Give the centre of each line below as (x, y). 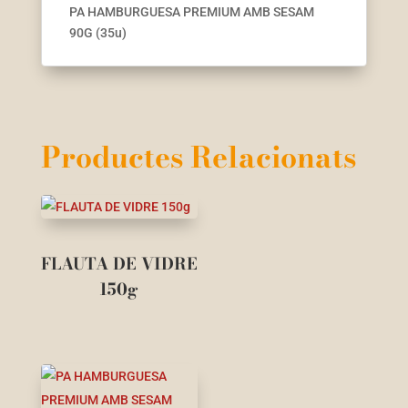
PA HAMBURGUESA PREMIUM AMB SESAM (191, 12)
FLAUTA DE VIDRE (119, 264)
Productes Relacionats (198, 158)
